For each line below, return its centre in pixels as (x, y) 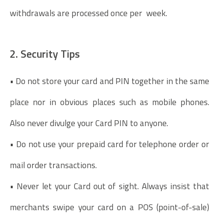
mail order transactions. (53, 165)
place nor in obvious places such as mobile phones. (109, 102)
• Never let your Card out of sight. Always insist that (109, 186)
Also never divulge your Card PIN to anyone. (89, 123)
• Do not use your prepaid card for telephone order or (109, 144)
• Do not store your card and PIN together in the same (109, 81)
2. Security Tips (45, 53)
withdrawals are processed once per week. (88, 13)
